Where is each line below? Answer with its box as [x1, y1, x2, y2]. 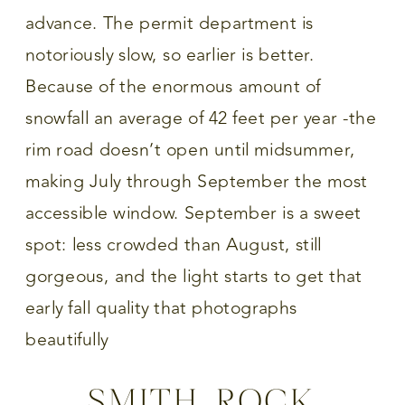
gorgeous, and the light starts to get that [25, 263, 363, 290]
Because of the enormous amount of [25, 73, 322, 100]
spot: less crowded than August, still [25, 231, 322, 259]
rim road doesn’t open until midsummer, [25, 137, 355, 164]
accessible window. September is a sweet [25, 200, 362, 227]
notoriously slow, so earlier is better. [25, 42, 315, 69]
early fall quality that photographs [25, 295, 297, 322]
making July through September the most [25, 168, 368, 195]
